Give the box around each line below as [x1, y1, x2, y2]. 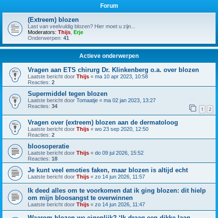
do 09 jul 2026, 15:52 [95, 149, 144, 156]
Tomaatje [76, 97, 98, 103]
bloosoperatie [28, 142, 69, 150]
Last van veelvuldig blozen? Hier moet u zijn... [28, 23, 135, 29]
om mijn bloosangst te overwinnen [28, 194, 133, 201]
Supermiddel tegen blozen [28, 90, 108, 97]
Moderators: [28, 29, 56, 35]
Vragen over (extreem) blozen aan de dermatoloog [28, 118, 178, 126]
